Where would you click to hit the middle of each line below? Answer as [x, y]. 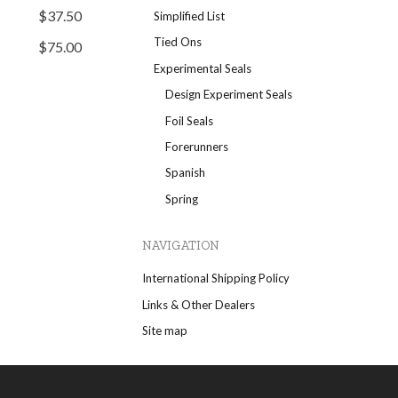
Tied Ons [178, 42]
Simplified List [189, 16]
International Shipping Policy [216, 279]
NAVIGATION [181, 245]
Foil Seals [189, 120]
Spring [182, 199]
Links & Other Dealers [199, 304]
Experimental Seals [203, 68]
